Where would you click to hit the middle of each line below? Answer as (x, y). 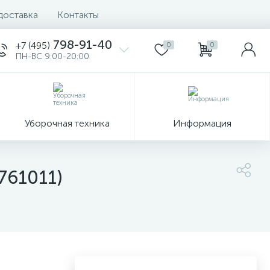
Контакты (78, 14)
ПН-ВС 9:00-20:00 (52, 56)
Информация (202, 123)
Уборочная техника (67, 123)
